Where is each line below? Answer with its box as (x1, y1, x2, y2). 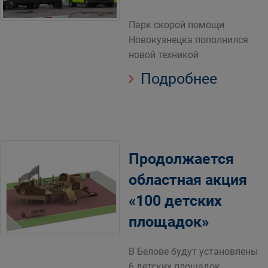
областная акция (129, 171, 247, 188)
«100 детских (129, 192, 222, 209)
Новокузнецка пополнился (129, 34, 248, 45)
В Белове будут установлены (129, 246, 258, 257)
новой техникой (129, 49, 199, 60)
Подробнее (137, 70, 217, 87)
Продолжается (129, 150, 234, 167)
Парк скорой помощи (129, 19, 224, 31)
